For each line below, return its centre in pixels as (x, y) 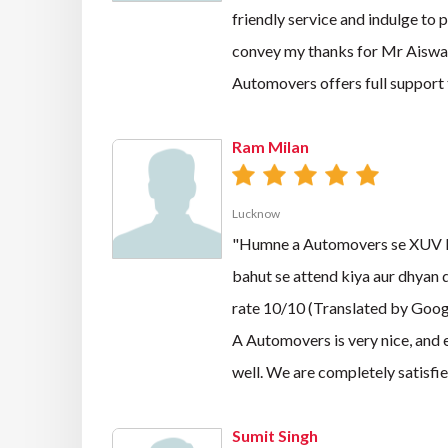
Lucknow (256, 213)
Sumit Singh (275, 435)
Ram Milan (270, 146)
